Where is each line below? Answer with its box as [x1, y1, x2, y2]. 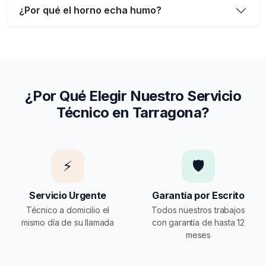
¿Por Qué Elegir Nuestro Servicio [24, 87, 242, 104]
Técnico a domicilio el [26, 204, 110, 215]
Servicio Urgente [29, 189, 106, 201]
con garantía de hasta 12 [151, 217, 245, 227]
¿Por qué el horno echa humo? [19, 4, 161, 17]
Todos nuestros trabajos [151, 204, 245, 215]
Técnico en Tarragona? [56, 103, 210, 121]
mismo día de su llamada [21, 217, 115, 227]
